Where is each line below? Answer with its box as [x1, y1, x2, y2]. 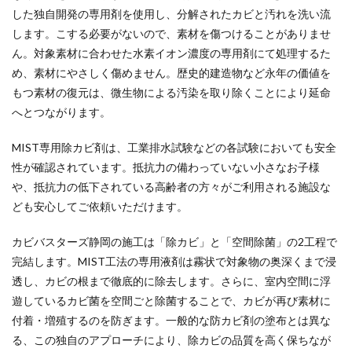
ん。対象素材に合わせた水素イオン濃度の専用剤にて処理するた [12, 46, 331, 60]
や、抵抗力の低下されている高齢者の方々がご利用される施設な [12, 180, 331, 193]
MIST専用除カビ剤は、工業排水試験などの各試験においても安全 [12, 141, 336, 154]
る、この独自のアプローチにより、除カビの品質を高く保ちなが [12, 333, 331, 346]
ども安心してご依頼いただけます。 [12, 200, 188, 213]
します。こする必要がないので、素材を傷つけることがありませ [12, 27, 331, 40]
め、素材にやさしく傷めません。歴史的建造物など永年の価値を [12, 66, 331, 79]
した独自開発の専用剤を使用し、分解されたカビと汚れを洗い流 [12, 7, 331, 20]
